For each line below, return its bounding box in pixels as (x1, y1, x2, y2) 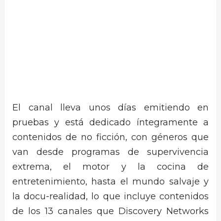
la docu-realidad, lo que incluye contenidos (12, 191, 209, 202)
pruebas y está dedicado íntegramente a (12, 117, 209, 128)
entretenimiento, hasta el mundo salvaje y (12, 176, 209, 187)
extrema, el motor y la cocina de (12, 161, 209, 173)
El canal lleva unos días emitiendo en (12, 102, 209, 113)
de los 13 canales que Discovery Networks (12, 206, 209, 217)
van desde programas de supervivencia (12, 147, 209, 158)
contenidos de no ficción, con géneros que (12, 132, 209, 143)
